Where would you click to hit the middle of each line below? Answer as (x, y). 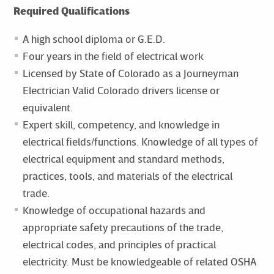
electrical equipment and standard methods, (123, 158)
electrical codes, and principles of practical (119, 244)
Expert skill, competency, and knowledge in (121, 124)
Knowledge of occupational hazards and (114, 210)
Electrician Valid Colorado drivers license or (121, 90)
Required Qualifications (71, 10)
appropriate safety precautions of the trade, (123, 227)
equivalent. (47, 107)
